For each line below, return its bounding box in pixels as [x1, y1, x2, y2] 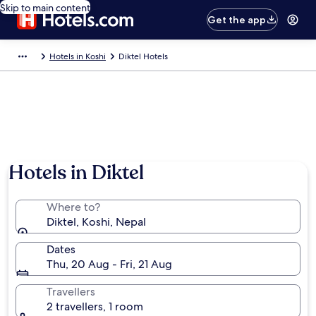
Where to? [47, 200, 100, 214]
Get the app [207, 13, 267, 26]
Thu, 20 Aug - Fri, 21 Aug [47, 257, 172, 272]
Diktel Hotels [119, 51, 168, 62]
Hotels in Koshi [49, 51, 106, 62]
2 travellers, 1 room [47, 299, 143, 314]
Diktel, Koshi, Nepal [47, 214, 146, 229]
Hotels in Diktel [8, 159, 144, 186]
